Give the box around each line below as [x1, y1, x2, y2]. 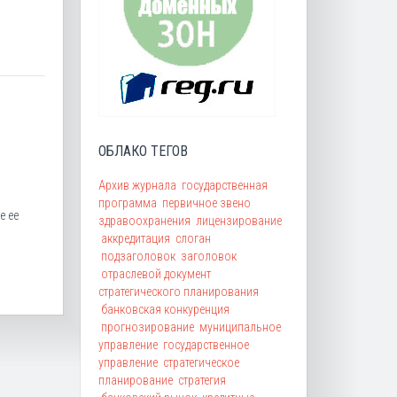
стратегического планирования [98, 284, 259, 299]
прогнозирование [101, 319, 194, 334]
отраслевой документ [101, 266, 211, 281]
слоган [175, 230, 211, 245]
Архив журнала [98, 177, 176, 192]
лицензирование [196, 213, 282, 228]
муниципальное [199, 319, 281, 334]
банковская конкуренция [101, 301, 230, 316]
